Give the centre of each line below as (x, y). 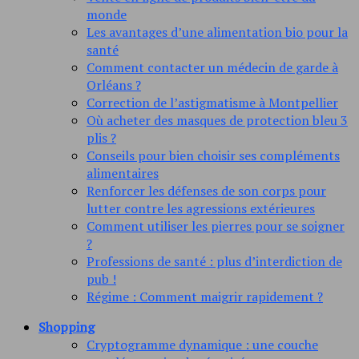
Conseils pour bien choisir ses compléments (213, 156)
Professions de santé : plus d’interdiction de (214, 262)
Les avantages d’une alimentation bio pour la (217, 32)
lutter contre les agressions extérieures (201, 209)
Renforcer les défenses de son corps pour (206, 191)
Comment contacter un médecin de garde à (212, 68)
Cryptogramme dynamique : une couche (202, 345)
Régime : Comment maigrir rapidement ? (205, 297)
